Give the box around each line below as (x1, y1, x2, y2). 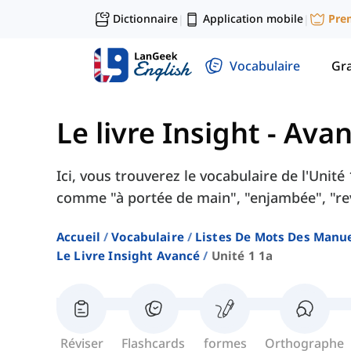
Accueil (56, 229, 101, 245)
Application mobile (203, 11, 303, 26)
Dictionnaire (113, 11, 178, 26)
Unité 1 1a (211, 248, 273, 264)
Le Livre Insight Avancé (56, 248, 201, 264)
